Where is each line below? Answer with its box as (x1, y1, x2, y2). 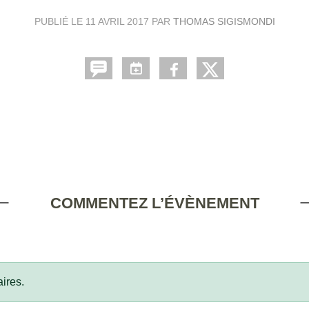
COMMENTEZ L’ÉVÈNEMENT (50, 195, 259, 212)
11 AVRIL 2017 (85, 16, 149, 28)
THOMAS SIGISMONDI (172, 16, 275, 28)
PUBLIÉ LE (34, 16, 86, 28)
